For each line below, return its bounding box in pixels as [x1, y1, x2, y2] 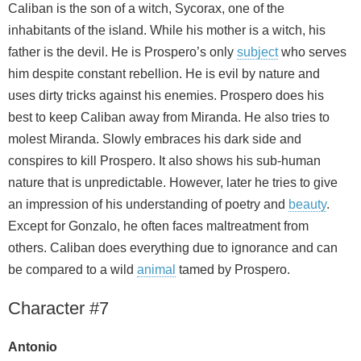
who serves [278, 45, 346, 60]
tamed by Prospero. [176, 263, 290, 277]
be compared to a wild [8, 263, 137, 277]
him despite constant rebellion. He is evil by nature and [8, 67, 320, 81]
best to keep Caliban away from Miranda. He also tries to [8, 110, 330, 125]
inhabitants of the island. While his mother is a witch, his [8, 23, 326, 38]
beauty [288, 197, 326, 212]
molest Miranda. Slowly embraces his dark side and [8, 132, 301, 147]
